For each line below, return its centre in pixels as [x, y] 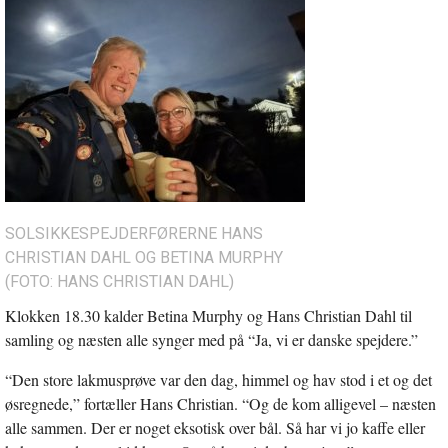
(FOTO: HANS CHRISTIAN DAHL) [119, 281]
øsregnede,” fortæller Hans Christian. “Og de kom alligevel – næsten [220, 403]
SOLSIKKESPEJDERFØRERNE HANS [134, 233]
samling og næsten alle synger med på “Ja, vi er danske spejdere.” [211, 339]
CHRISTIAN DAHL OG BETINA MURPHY [144, 257]
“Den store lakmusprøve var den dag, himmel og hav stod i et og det [218, 379]
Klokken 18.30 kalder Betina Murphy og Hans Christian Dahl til [208, 315]
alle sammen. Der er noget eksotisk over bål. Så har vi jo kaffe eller [215, 427]
